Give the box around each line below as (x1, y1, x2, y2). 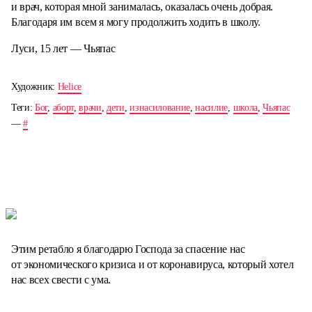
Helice (57, 81, 81, 93)
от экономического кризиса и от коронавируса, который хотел (11, 258, 294, 270)
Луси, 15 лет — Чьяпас (11, 42, 116, 55)
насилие (195, 102, 228, 113)
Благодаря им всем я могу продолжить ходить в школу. (11, 16, 260, 29)
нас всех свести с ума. (11, 273, 111, 286)
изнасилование (130, 102, 191, 113)
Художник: (11, 81, 58, 93)
